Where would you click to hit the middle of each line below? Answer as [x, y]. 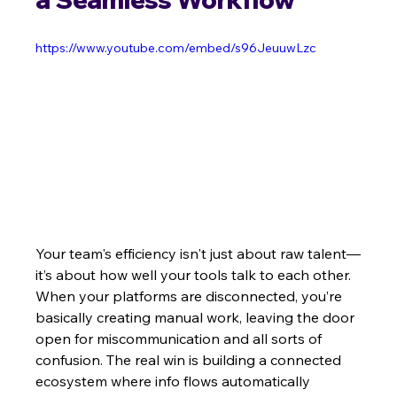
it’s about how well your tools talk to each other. [195, 275]
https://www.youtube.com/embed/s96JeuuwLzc [176, 47]
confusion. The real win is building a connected [191, 360]
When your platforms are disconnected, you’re [191, 296]
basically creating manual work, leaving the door [197, 318]
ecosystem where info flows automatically [175, 381]
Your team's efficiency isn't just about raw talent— [198, 254]
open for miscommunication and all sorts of [181, 339]
